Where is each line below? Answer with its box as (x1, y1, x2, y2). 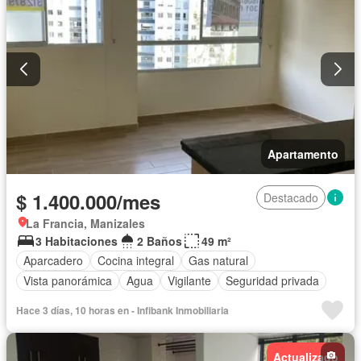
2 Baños (137, 232, 182, 249)
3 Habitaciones (35, 232, 118, 249)
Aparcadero (23, 252, 83, 268)
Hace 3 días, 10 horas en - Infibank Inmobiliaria (16, 302, 229, 317)
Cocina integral (98, 252, 174, 268)
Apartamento (268, 145, 338, 162)
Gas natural (189, 252, 248, 268)
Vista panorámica (23, 272, 112, 288)
